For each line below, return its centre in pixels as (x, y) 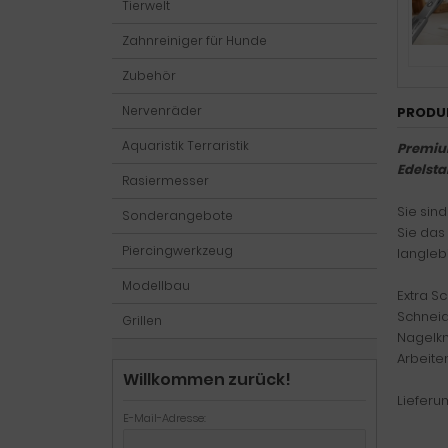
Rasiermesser (165, 180)
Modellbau (156, 285)
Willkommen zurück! (207, 379)
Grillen (142, 320)
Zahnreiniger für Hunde (194, 40)
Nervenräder (162, 110)
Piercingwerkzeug (177, 250)
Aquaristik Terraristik (185, 145)
